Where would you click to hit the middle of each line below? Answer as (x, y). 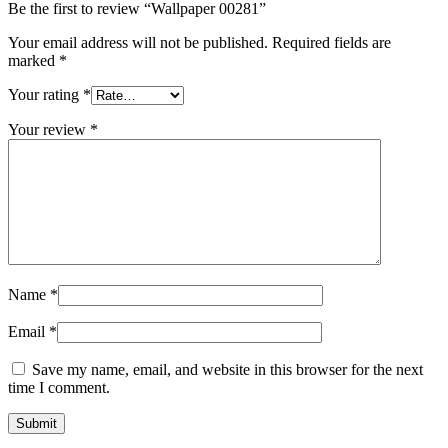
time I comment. (59, 388)
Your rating (45, 95)
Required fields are (331, 43)
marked (33, 61)
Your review (49, 130)
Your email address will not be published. (138, 43)
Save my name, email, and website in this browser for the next (227, 370)
